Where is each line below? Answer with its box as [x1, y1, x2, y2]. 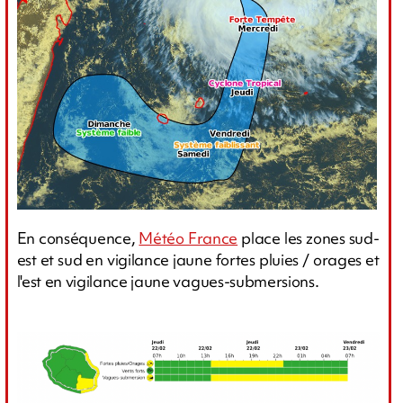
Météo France [139, 227, 238, 248]
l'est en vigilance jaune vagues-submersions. [16, 270, 319, 291]
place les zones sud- [237, 227, 380, 248]
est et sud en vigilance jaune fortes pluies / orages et [16, 248, 380, 270]
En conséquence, [16, 227, 139, 248]
